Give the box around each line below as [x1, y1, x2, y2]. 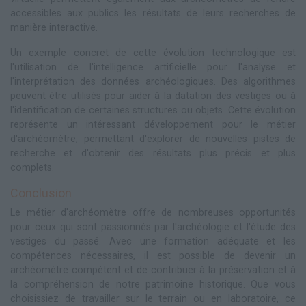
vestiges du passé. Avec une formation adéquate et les [10, 236, 296, 248]
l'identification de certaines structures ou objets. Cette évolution [10, 105, 296, 117]
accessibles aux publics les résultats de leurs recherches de [10, 8, 296, 20]
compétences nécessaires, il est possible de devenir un [10, 250, 296, 262]
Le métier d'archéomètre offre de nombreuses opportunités [10, 207, 296, 219]
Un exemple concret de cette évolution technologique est [10, 47, 296, 59]
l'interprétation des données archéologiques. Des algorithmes [10, 76, 296, 88]
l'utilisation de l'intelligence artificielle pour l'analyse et [10, 61, 296, 74]
